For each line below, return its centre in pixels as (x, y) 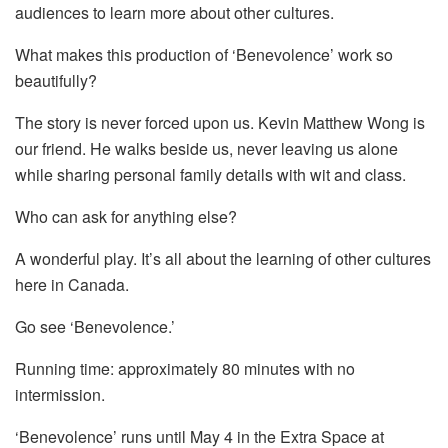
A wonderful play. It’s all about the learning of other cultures (223, 259)
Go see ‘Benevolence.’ (95, 327)
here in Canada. (72, 285)
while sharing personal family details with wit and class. (210, 175)
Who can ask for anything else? (126, 217)
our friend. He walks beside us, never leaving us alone (206, 149)
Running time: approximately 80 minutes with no (185, 369)
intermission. (60, 395)
